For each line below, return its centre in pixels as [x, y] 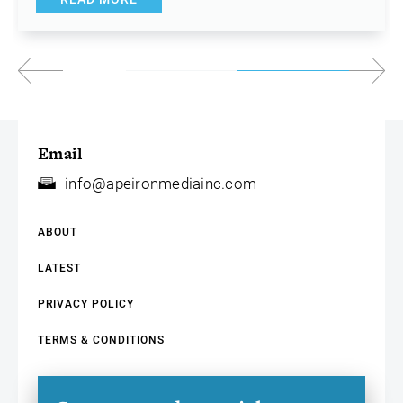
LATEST [59, 269]
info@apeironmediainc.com [161, 184]
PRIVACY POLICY [86, 304]
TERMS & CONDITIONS [101, 340]
